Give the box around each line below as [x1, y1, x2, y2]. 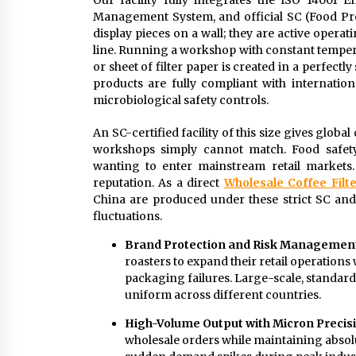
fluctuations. [93, 209, 162, 224]
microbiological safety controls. [93, 93, 269, 108]
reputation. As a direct [93, 176, 224, 191]
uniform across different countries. [125, 288, 321, 303]
